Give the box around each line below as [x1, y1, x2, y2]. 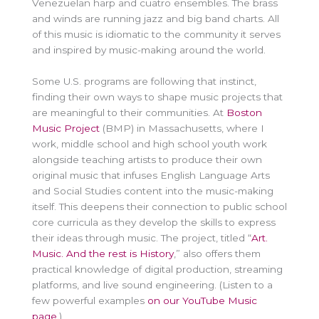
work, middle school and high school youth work [32, 137, 267, 150]
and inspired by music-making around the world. [32, 43, 266, 56]
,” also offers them [174, 247, 261, 259]
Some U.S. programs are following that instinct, [32, 75, 256, 87]
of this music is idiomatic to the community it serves [32, 28, 281, 40]
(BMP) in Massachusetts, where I [100, 122, 264, 134]
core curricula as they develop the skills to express [32, 216, 276, 228]
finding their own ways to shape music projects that [32, 90, 283, 103]
